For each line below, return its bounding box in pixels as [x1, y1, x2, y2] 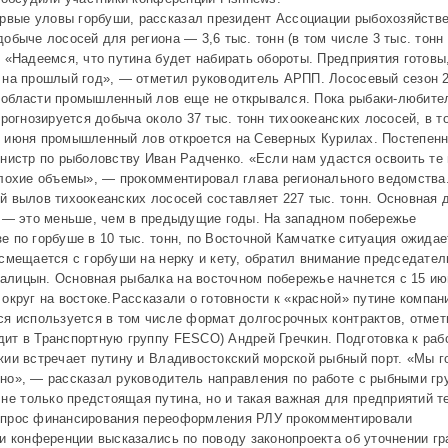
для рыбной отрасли [39, 84, 169, 99]
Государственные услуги [39, 64, 197, 79]
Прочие [39, 119, 86, 134]
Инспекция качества [39, 19, 167, 34]
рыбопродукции [39, 39, 136, 54]
